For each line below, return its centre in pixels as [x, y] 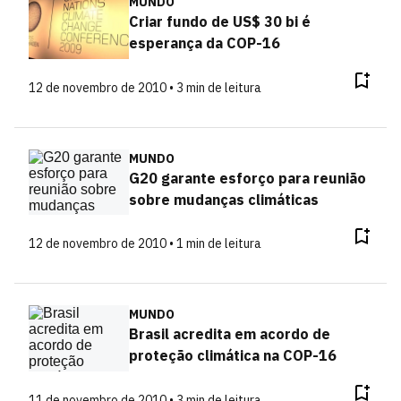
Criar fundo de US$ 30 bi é [219, 21]
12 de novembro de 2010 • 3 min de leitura [145, 87]
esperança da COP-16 [204, 43]
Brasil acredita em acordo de [229, 334]
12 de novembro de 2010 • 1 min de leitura [145, 243]
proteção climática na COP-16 [232, 355]
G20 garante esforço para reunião [247, 178]
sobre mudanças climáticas [223, 199]
